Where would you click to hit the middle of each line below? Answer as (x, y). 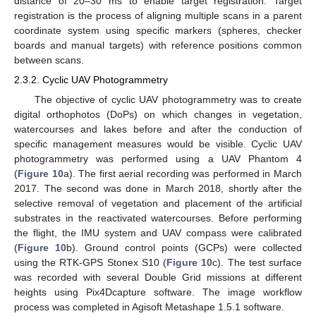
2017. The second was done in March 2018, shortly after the (158, 188)
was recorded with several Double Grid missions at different (158, 277)
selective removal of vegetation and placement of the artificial (158, 203)
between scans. (49, 60)
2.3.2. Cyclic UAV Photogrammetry (91, 80)
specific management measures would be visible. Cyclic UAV (158, 144)
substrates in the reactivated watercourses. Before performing (158, 218)
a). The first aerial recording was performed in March (183, 173)
